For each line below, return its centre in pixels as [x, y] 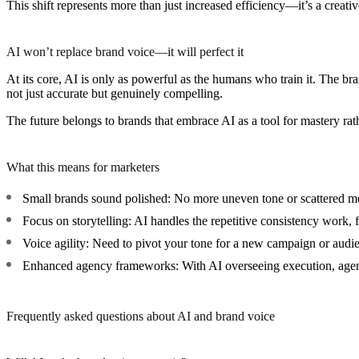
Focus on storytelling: [77, 220]
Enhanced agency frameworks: [101, 265]
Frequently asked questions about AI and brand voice [141, 316]
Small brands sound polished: [97, 198]
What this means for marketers [83, 167]
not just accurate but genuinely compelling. [115, 93]
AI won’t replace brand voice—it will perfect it [125, 51]
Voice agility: [56, 243]
